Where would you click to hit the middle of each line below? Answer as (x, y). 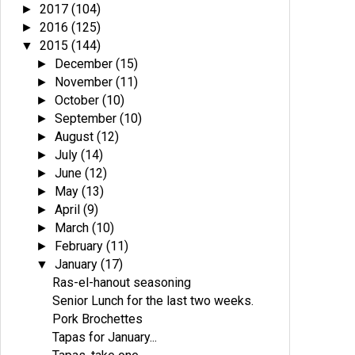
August (76, 137)
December (86, 64)
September (88, 118)
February (81, 246)
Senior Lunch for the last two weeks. (153, 301)
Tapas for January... (105, 337)
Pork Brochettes (98, 319)
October (79, 100)
